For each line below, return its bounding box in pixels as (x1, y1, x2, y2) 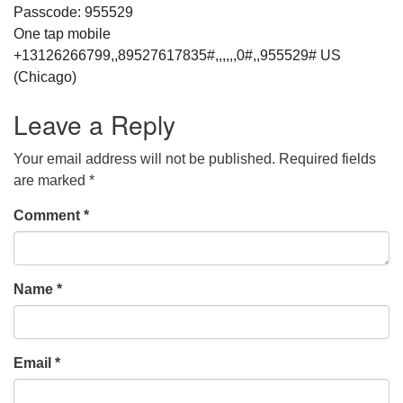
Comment (13, 208, 84, 223)
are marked (13, 173, 89, 188)
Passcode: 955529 (13, 4, 133, 20)
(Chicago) (13, 69, 76, 85)
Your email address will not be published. (13, 151, 275, 166)
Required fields (279, 151, 376, 166)
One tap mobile (13, 26, 111, 41)
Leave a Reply (13, 106, 175, 142)
